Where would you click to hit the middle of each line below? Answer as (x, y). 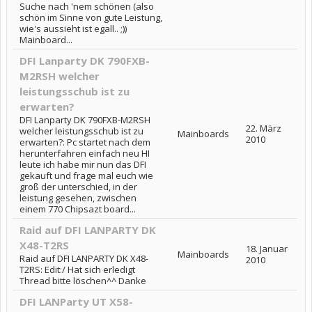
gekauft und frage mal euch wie (86, 175)
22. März (264, 128)
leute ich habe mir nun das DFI (83, 164)
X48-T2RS (44, 245)
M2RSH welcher (60, 76)
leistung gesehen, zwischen (78, 197)
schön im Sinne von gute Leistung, (91, 17)
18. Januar (267, 248)
